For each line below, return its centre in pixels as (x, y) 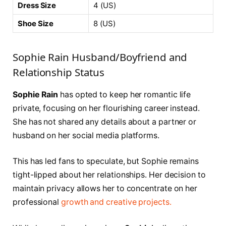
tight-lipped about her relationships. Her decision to (109, 175)
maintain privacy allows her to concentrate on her (105, 189)
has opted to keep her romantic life (125, 94)
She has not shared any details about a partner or (105, 122)
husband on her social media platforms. (86, 135)
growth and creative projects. (115, 202)
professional (36, 202)
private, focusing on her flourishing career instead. (106, 108)
